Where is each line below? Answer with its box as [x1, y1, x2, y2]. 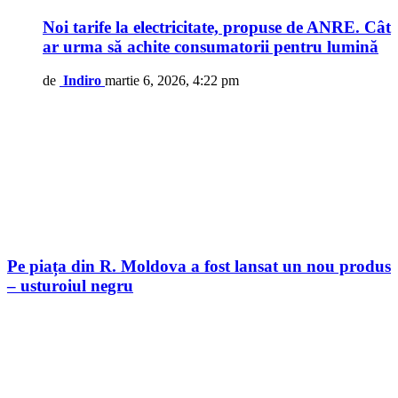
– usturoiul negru [7, 276, 133, 296]
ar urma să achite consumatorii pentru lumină [43, 36, 378, 56]
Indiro [63, 73, 101, 89]
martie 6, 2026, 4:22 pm [105, 73, 239, 89]
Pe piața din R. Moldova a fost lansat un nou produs [7, 257, 391, 276]
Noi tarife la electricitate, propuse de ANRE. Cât [43, 17, 391, 36]
